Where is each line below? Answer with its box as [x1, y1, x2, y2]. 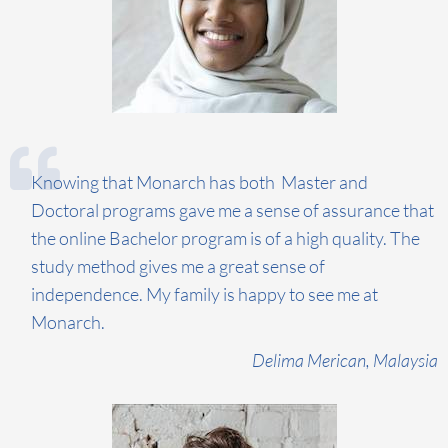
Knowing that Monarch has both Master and [31, 170, 368, 193]
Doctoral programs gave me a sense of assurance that [31, 198, 434, 221]
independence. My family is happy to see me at [31, 282, 378, 305]
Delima [252, 348, 307, 371]
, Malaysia [366, 348, 438, 371]
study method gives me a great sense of [31, 254, 325, 277]
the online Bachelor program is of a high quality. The [31, 226, 420, 249]
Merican [307, 348, 366, 371]
